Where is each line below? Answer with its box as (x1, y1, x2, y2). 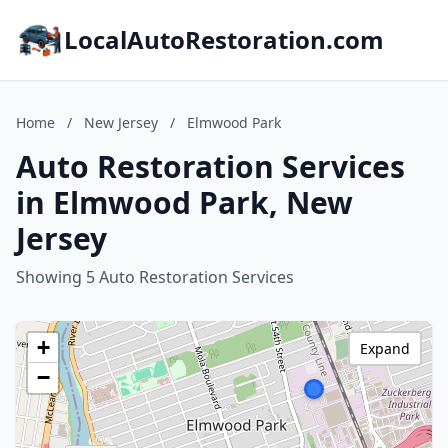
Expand (360, 339, 410, 358)
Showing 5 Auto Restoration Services (16, 266, 294, 288)
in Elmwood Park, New (16, 182, 353, 223)
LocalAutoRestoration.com (64, 23, 384, 56)
